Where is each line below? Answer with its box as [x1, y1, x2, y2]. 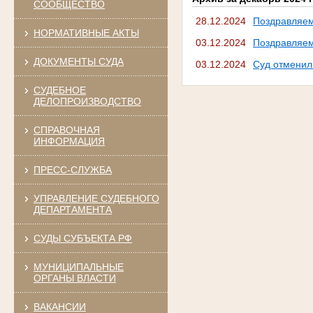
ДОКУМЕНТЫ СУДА [33, 55, 124, 67]
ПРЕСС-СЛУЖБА [33, 163, 112, 175]
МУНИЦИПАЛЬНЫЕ [33, 261, 124, 272]
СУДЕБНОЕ [33, 84, 86, 96]
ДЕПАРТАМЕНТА [33, 203, 112, 215]
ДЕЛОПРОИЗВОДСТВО [33, 95, 141, 107]
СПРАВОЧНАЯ [33, 124, 100, 136]
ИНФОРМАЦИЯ [33, 135, 105, 147]
